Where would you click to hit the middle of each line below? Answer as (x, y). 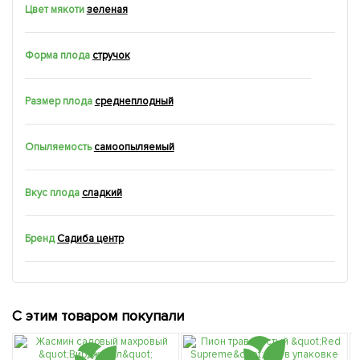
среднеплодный (134, 102)
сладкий (102, 193)
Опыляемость (58, 147)
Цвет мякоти (55, 10)
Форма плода (57, 56)
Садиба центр (90, 239)
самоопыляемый (134, 147)
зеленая (107, 10)
